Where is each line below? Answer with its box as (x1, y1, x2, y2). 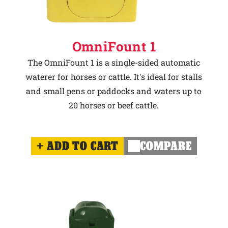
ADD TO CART (47, 139, 119, 153)
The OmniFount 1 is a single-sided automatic (27, 57, 201, 68)
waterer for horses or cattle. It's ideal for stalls (25, 71, 203, 82)
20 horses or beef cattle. (69, 100, 159, 111)
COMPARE (140, 139, 192, 153)
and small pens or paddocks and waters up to (26, 85, 202, 97)
